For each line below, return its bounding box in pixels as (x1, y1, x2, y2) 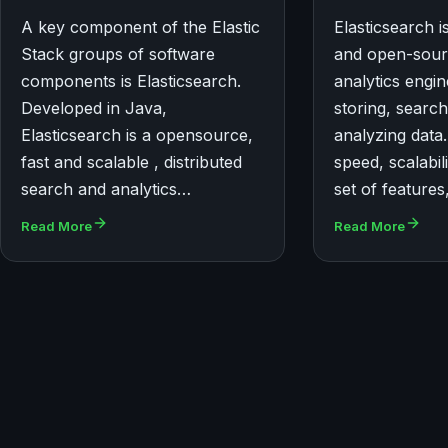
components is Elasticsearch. (21, 71, 241, 92)
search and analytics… (21, 179, 191, 200)
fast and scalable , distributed (21, 152, 242, 173)
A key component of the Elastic (21, 17, 260, 38)
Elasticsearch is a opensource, (21, 125, 253, 146)
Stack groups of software (21, 44, 215, 65)
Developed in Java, (21, 98, 167, 119)
